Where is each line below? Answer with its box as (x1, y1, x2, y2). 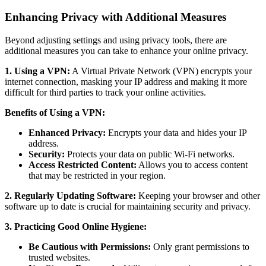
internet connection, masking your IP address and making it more (5, 76, 247, 87)
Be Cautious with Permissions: (28, 241, 151, 252)
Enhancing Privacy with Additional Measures (5, 10, 226, 23)
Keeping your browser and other (136, 190, 260, 201)
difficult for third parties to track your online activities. (5, 87, 206, 97)
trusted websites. (28, 252, 90, 262)
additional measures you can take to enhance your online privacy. (5, 45, 248, 56)
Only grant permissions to (151, 241, 249, 252)
